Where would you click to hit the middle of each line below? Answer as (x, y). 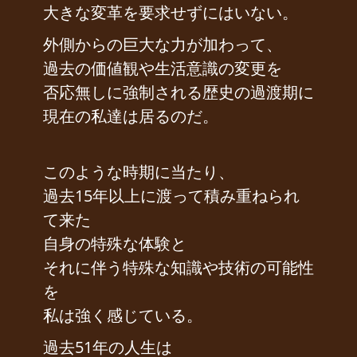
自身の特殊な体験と (115, 244)
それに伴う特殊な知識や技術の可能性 (178, 268)
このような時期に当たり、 (139, 172)
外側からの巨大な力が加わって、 (163, 45)
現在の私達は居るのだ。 (131, 116)
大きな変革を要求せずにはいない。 (171, 13)
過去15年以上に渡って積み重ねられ (171, 196)
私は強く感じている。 (123, 316)
